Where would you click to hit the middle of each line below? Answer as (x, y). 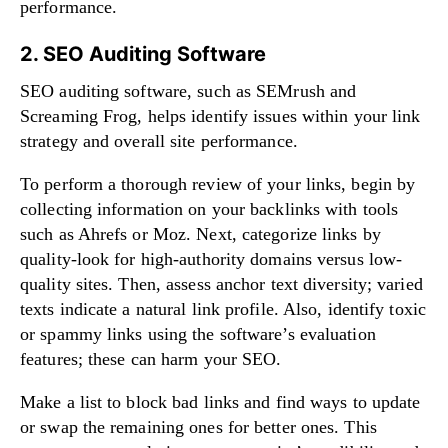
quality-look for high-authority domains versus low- (211, 258)
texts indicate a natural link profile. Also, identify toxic (223, 308)
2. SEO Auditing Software (143, 53)
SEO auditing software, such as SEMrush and (188, 90)
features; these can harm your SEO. (151, 358)
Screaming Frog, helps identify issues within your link (220, 115)
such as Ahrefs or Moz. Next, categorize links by (200, 233)
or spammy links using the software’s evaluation (198, 333)
